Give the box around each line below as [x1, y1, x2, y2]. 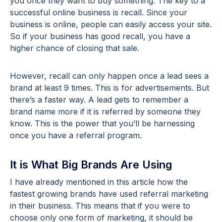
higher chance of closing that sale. [10, 43, 139, 53]
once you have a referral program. [10, 130, 142, 140]
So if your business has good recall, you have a [10, 31, 190, 41]
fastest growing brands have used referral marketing [10, 188, 208, 199]
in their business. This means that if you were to [10, 200, 190, 211]
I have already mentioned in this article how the [10, 176, 188, 187]
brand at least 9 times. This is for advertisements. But [10, 82, 209, 93]
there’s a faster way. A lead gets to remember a [10, 94, 188, 105]
